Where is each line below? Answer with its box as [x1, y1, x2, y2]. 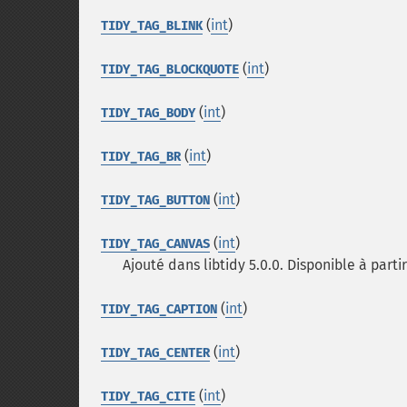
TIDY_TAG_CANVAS [101, 236, 210, 252]
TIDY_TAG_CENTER [101, 345, 210, 361]
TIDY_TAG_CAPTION [101, 302, 217, 317]
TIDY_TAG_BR [101, 149, 181, 164]
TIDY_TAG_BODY [101, 105, 195, 121]
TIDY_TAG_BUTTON [101, 193, 210, 208]
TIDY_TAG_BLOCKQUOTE [101, 62, 239, 77]
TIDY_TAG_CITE [101, 389, 195, 404]
